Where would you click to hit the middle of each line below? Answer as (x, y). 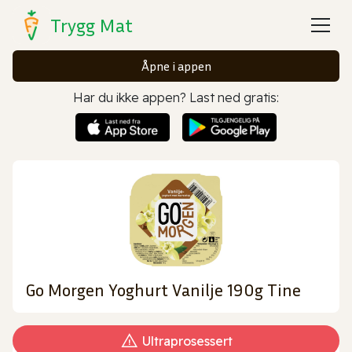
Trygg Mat (92, 25)
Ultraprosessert (187, 341)
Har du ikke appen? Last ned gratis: (176, 97)
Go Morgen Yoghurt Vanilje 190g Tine (163, 290)
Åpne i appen (176, 66)
